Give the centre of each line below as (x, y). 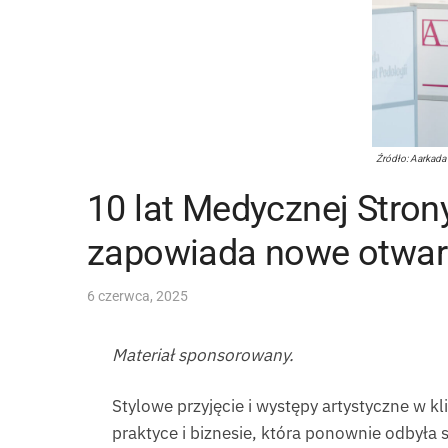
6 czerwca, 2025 (137, 296)
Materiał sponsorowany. (203, 355)
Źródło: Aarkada (411, 159)
